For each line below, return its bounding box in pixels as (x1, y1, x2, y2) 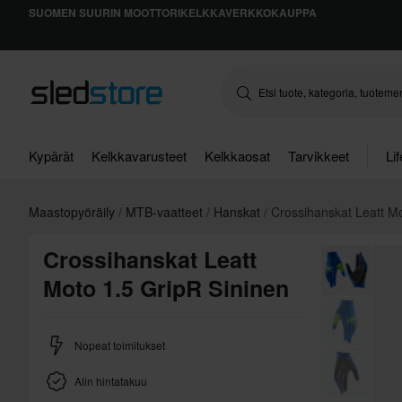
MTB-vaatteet (126, 203, 206, 221)
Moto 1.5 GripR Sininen (43, 272, 289, 304)
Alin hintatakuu (74, 373, 147, 389)
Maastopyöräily (29, 203, 118, 221)
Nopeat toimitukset (74, 337, 165, 353)
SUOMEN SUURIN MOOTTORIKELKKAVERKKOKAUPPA (29, 4, 317, 21)
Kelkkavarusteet (92, 146, 187, 165)
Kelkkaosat (205, 146, 270, 165)
